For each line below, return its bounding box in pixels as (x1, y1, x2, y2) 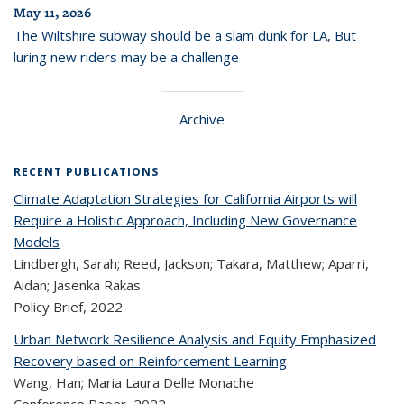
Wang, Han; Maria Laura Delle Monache (14, 373, 254, 391)
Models (14, 233, 60, 251)
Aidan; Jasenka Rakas (14, 276, 141, 294)
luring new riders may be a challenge (14, 48, 239, 66)
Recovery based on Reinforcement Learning (14, 352, 287, 370)
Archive (179, 110, 225, 128)
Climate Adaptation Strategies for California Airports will (14, 189, 357, 207)
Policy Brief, (14, 298, 90, 316)
